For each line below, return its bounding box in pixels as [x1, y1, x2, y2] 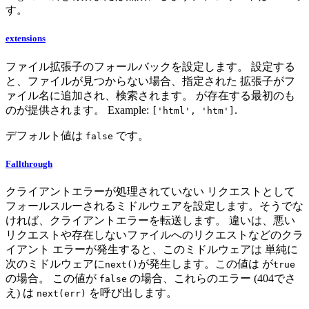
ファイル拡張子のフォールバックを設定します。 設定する [6, 60, 295, 72]
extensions [6, 33, 46, 44]
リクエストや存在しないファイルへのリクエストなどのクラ [6, 228, 303, 241]
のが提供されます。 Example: [6, 103, 152, 116]
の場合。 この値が [6, 272, 99, 284]
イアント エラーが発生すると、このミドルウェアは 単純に [6, 243, 298, 255]
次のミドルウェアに [6, 257, 105, 270]
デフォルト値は [6, 129, 86, 141]
